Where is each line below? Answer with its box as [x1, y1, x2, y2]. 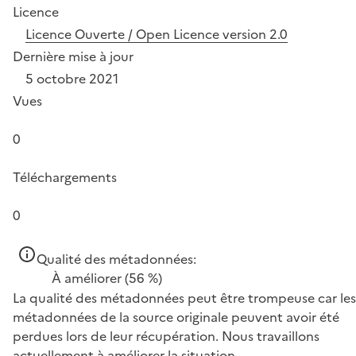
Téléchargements [13, 167, 117, 187]
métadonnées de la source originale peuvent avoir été [13, 307, 339, 327]
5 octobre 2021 [25, 68, 118, 88]
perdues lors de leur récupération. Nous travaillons [13, 326, 319, 346]
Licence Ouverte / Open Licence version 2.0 [25, 24, 288, 44]
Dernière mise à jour [13, 46, 133, 66]
